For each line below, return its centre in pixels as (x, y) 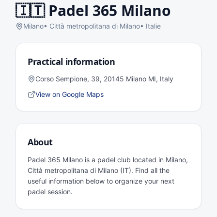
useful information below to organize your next (101, 181)
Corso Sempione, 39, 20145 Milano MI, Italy (104, 79)
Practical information (71, 62)
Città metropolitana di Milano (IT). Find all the (99, 170)
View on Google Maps (70, 94)
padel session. (50, 192)
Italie (153, 26)
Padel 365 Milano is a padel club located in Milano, (108, 160)
